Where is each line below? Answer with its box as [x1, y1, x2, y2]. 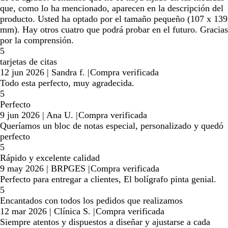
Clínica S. [54, 206, 91, 216]
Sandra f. [51, 67, 85, 77]
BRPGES [51, 163, 85, 174]
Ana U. [46, 109, 73, 120]
